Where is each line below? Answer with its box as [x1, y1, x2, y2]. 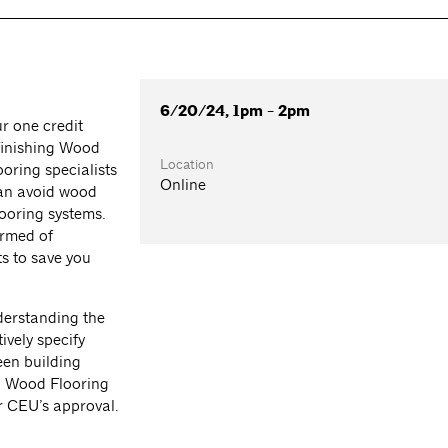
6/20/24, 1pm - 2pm [160, 101, 311, 122]
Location [160, 155, 215, 174]
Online [160, 175, 207, 195]
